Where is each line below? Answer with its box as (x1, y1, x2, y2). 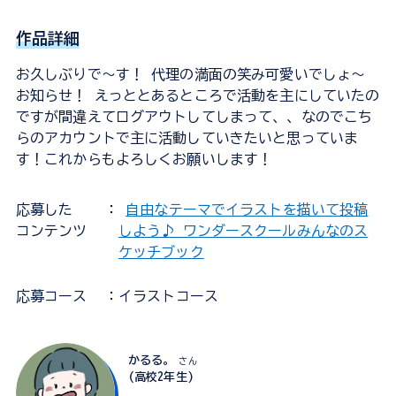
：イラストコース (103, 289, 218, 304)
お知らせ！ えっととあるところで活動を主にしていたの (15, 88, 380, 103)
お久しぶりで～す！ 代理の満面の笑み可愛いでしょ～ (15, 67, 366, 82)
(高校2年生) (127, 371, 194, 384)
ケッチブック (118, 245, 204, 260)
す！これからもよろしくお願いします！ (15, 152, 273, 167)
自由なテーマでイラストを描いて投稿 (126, 202, 369, 217)
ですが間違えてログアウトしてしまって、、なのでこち (15, 110, 373, 125)
